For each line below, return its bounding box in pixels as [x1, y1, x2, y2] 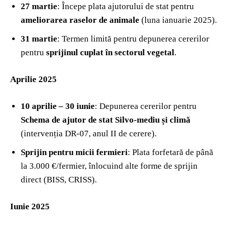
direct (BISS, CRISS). [21, 174, 97, 184]
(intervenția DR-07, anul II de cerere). [21, 128, 157, 138]
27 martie [21, 1, 57, 11]
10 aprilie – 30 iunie [21, 101, 95, 111]
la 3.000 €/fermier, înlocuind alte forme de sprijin [21, 161, 198, 171]
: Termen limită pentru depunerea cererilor [57, 33, 209, 44]
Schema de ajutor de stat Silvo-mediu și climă [21, 115, 191, 125]
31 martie [21, 33, 57, 44]
